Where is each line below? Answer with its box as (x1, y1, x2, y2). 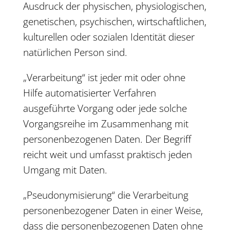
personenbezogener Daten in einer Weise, (23, 204, 203, 217)
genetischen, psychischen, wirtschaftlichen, (23, 15, 206, 28)
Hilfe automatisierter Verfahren (23, 86, 156, 100)
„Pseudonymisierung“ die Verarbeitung (23, 188, 188, 202)
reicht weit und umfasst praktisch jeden (23, 148, 192, 161)
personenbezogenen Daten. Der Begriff (23, 132, 191, 146)
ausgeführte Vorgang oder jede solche (23, 102, 187, 115)
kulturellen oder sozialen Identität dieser (23, 30, 195, 44)
